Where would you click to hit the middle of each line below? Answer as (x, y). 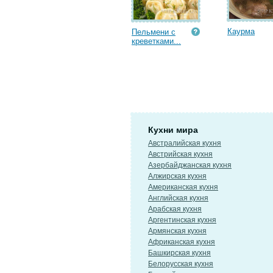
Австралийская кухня (185, 143)
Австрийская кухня (180, 154)
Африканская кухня (182, 242)
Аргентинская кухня (182, 220)
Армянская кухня (177, 231)
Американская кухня (183, 187)
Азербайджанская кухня (190, 165)
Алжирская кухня (177, 176)
